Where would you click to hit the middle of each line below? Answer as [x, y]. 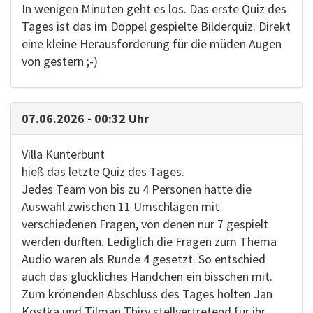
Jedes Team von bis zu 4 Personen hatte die [137, 189]
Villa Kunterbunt [63, 154]
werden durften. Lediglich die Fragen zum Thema [149, 241]
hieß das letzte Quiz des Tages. [103, 172]
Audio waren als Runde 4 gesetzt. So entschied [144, 259]
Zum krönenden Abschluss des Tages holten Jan [147, 294]
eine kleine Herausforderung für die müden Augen [152, 44]
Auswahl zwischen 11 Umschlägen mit [121, 206]
